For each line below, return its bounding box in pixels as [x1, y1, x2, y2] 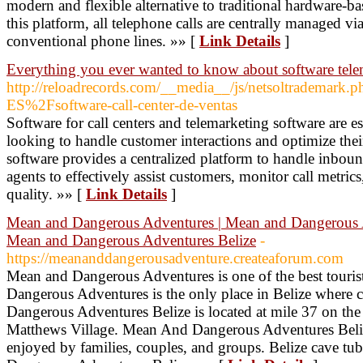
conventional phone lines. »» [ [6, 32, 199, 49]
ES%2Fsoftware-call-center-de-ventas [6, 96, 237, 113]
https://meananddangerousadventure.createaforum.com [6, 250, 344, 267]
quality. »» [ [6, 186, 86, 203]
